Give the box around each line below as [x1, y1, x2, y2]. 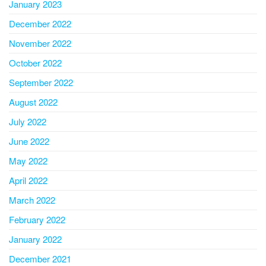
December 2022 [9, 17, 71, 30]
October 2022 [9, 56, 62, 69]
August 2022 [9, 96, 58, 109]
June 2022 [9, 135, 49, 148]
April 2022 [9, 174, 47, 187]
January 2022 [9, 233, 62, 246]
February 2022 [9, 213, 65, 226]
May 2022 [9, 154, 47, 167]
